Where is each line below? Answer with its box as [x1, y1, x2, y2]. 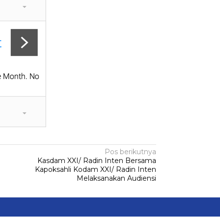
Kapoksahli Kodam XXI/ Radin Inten [35, 165, 157, 174]
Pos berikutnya [105, 147, 157, 156]
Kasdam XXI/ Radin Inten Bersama [37, 156, 157, 165]
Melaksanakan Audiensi [77, 173, 157, 183]
